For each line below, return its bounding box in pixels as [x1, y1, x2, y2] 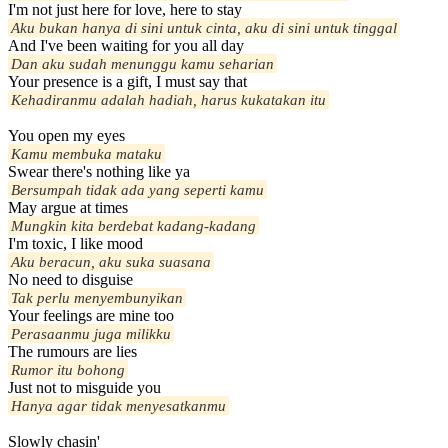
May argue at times [8, 199, 128, 217]
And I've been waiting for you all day [8, 37, 244, 55]
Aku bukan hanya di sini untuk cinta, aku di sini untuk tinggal [11, 19, 397, 37]
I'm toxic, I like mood [8, 235, 143, 253]
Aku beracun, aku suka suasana [11, 253, 211, 271]
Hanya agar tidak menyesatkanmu [11, 397, 226, 415]
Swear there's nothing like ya [8, 163, 190, 181]
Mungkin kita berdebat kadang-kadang [11, 217, 256, 235]
